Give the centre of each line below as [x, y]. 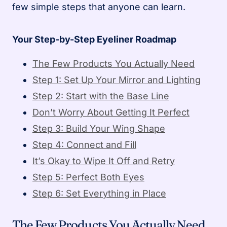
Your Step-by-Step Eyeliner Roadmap [94, 40]
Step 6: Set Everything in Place [99, 194]
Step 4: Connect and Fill [84, 145]
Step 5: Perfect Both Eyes [88, 177]
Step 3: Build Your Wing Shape [99, 129]
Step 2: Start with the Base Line [101, 96]
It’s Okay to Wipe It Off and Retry [104, 161]
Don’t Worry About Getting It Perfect [111, 112]
